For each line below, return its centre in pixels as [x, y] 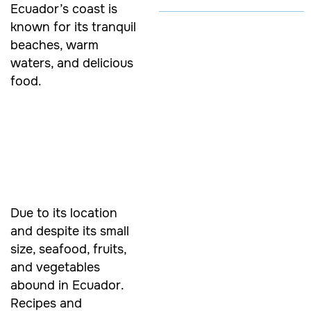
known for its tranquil [73, 27]
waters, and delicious [72, 63]
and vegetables [55, 267]
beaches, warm [54, 45]
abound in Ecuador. [67, 285]
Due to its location [64, 213]
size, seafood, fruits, [68, 249]
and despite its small [70, 231]
